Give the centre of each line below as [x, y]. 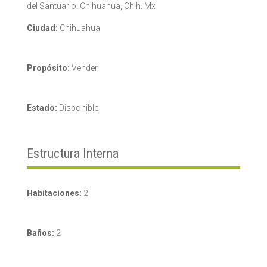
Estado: [42, 108]
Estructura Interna [72, 153]
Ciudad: [42, 28]
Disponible [77, 108]
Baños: [40, 233]
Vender [83, 68]
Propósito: [48, 68]
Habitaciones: [54, 193]
